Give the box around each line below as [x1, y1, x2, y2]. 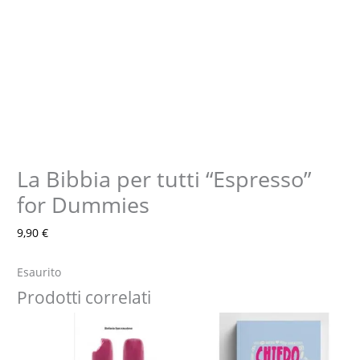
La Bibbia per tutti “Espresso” [17, 164, 312, 194]
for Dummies [17, 190, 150, 220]
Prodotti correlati [17, 285, 152, 309]
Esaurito [17, 264, 62, 280]
